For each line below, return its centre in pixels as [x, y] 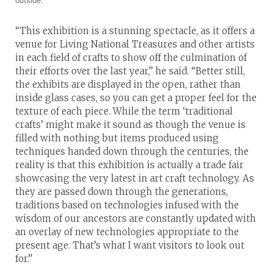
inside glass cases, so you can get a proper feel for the [136, 97]
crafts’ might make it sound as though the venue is [130, 124]
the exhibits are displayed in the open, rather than [128, 84]
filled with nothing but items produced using [117, 138]
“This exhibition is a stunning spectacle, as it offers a [135, 30]
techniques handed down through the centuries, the [132, 151]
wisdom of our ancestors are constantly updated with [136, 218]
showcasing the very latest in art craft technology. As [135, 178]
